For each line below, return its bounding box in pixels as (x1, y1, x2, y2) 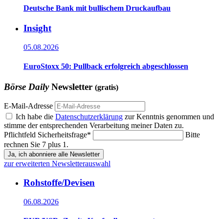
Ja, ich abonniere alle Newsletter (8, 151, 100, 158)
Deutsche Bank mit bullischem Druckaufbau (23, 4, 171, 13)
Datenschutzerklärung (55, 112, 123, 121)
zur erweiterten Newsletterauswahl (4, 159, 110, 168)
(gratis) (95, 83, 118, 91)
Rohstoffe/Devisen (23, 177, 95, 188)
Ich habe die (16, 112, 55, 121)
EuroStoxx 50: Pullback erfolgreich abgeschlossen (23, 62, 188, 71)
